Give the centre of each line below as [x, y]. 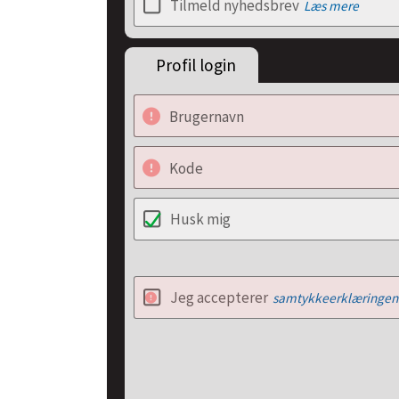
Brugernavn [207, 117]
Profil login [196, 65]
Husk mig [200, 219]
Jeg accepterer [219, 297]
